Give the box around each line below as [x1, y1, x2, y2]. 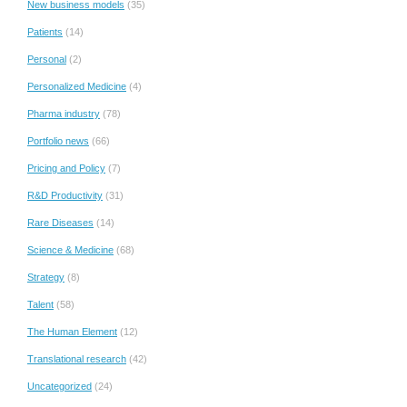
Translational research [27, 352, 126, 364]
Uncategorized [27, 380, 92, 392]
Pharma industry [27, 107, 100, 119]
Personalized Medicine [27, 80, 126, 92]
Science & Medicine [27, 243, 114, 255]
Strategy [27, 271, 65, 283]
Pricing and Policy [27, 162, 105, 174]
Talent [27, 298, 54, 310]
